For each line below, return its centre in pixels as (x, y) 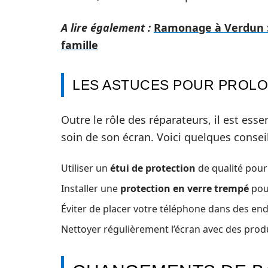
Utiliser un (86, 168)
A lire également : (106, 28)
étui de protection (153, 168)
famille (80, 45)
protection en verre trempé (185, 189)
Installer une (91, 189)
